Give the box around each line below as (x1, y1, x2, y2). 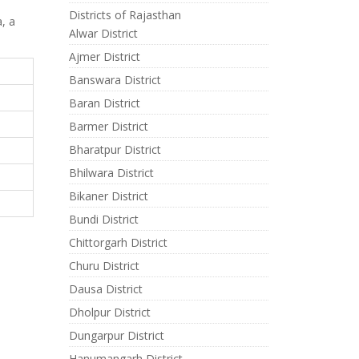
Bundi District (68, 212, 139, 227)
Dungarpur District (68, 328, 164, 343)
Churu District (68, 258, 139, 273)
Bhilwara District (68, 165, 154, 180)
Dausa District (68, 281, 143, 296)
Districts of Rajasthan (68, 7, 181, 22)
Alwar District (68, 26, 138, 41)
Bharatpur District (68, 142, 161, 157)
